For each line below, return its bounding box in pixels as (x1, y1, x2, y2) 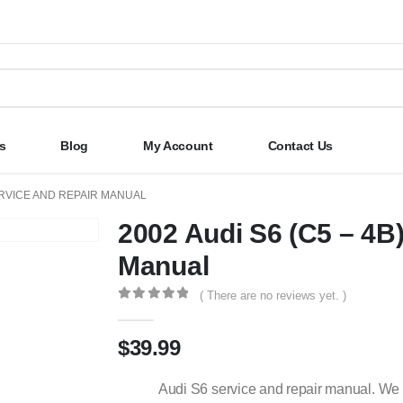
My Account (143, 138, 213, 153)
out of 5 (128, 304, 202, 317)
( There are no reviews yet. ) (200, 288, 347, 302)
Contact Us (267, 138, 334, 153)
